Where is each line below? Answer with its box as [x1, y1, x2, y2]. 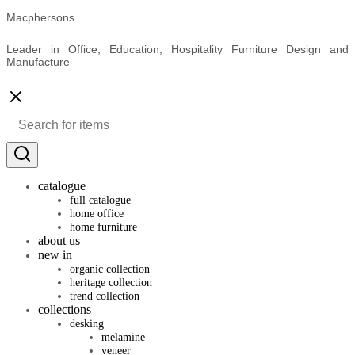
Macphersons [6, 11, 74, 25]
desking [70, 317, 104, 330]
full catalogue [70, 193, 131, 206]
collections [38, 302, 91, 316]
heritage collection [70, 276, 152, 288]
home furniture [70, 220, 137, 233]
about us [38, 233, 80, 247]
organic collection [70, 262, 150, 275]
